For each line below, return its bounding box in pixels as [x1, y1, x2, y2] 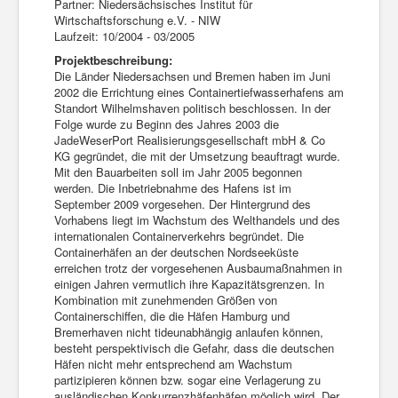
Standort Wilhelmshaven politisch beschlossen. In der [54, 99, 330, 116]
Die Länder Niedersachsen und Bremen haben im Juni [54, 68, 330, 84]
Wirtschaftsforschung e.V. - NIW [54, 12, 224, 28]
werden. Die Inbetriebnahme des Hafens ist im [54, 179, 291, 196]
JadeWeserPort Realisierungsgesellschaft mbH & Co [54, 131, 325, 148]
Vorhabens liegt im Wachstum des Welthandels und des [54, 211, 340, 228]
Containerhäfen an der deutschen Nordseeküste [54, 243, 298, 260]
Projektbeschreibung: [54, 52, 172, 68]
